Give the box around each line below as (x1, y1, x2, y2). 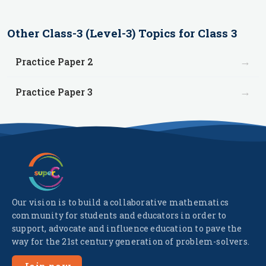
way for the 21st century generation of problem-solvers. (12, 236, 250, 247)
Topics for (135, 26, 198, 40)
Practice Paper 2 (15, 55, 93, 68)
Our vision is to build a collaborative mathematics (12, 197, 229, 208)
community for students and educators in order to (12, 210, 227, 221)
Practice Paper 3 (15, 85, 93, 98)
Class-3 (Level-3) (42, 26, 135, 40)
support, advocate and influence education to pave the (12, 223, 242, 234)
